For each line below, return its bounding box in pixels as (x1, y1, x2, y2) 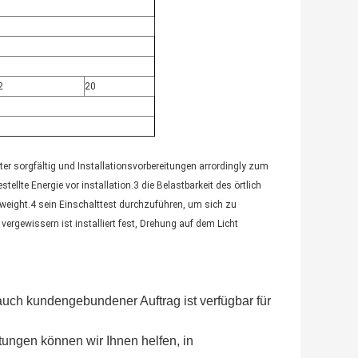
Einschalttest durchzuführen (59, 199, 183, 211)
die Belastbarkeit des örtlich (141, 180, 261, 192)
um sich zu (188, 199, 237, 211)
